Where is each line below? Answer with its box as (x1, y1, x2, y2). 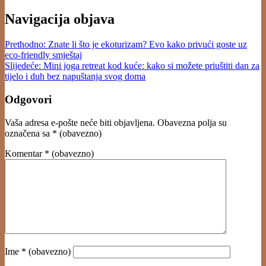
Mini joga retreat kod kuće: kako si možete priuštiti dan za (43, 61, 259, 71)
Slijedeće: (5, 61, 41, 71)
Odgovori (5, 93, 52, 106)
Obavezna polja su (157, 117, 227, 128)
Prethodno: (5, 39, 46, 50)
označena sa (5, 128, 52, 138)
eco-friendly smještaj (5, 50, 82, 61)
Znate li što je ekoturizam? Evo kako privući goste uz (48, 39, 247, 50)
